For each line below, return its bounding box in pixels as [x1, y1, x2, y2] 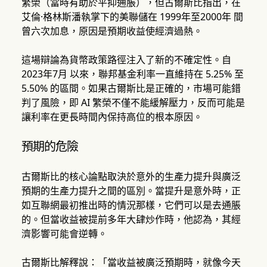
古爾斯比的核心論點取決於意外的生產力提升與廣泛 [21, 170, 241, 184]
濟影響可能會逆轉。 [21, 227, 107, 241]
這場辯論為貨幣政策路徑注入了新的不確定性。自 [21, 53, 231, 67]
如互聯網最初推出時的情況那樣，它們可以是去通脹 [21, 198, 241, 212]
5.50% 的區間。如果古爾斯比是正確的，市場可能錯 [21, 82, 241, 95]
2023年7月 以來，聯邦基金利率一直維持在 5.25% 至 [21, 67, 244, 81]
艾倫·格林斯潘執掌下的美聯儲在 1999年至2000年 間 [21, 10, 243, 24]
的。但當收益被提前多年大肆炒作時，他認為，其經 [21, 213, 241, 226]
